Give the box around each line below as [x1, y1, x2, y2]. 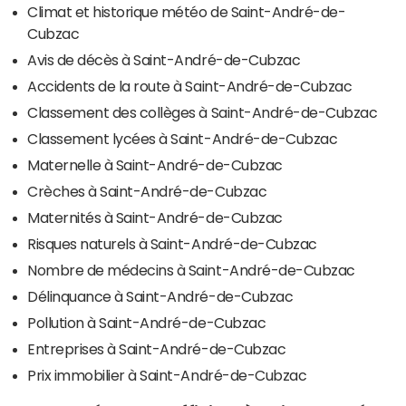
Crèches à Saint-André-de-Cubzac [27, 184, 267, 199]
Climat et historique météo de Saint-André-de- [27, 5, 346, 20]
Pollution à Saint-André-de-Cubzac [27, 315, 266, 331]
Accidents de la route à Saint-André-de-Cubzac [27, 79, 353, 94]
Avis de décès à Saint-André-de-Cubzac [27, 53, 301, 68]
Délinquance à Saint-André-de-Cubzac [27, 289, 294, 304]
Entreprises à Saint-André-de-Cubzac [27, 342, 286, 357]
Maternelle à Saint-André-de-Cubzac [27, 158, 283, 173]
